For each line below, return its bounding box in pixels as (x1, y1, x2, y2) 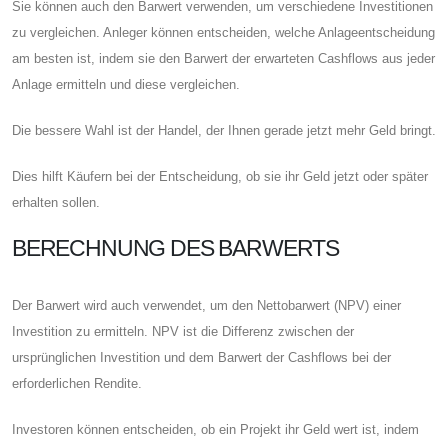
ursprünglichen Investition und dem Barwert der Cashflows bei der (12, 349, 391, 365)
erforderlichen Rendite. (12, 375, 142, 391)
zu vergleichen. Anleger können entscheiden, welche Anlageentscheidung (12, 24, 435, 40)
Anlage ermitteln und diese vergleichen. (12, 76, 240, 92)
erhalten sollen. (12, 194, 100, 210)
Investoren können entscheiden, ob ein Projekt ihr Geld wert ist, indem (12, 421, 419, 437)
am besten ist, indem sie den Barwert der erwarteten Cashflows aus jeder (12, 50, 435, 66)
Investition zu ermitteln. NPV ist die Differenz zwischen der (12, 323, 354, 339)
